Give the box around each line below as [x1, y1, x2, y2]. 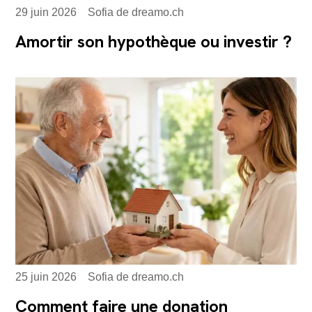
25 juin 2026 [15, 271, 77, 283]
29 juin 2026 [15, 6, 77, 19]
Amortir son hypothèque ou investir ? [15, 31, 292, 53]
